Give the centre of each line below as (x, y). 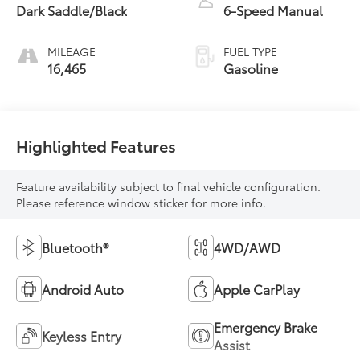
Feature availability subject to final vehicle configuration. (169, 186)
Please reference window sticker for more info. (141, 202)
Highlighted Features (96, 145)
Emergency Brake (266, 326)
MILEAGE (72, 51)
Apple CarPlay (257, 288)
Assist (232, 344)
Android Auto (83, 288)
